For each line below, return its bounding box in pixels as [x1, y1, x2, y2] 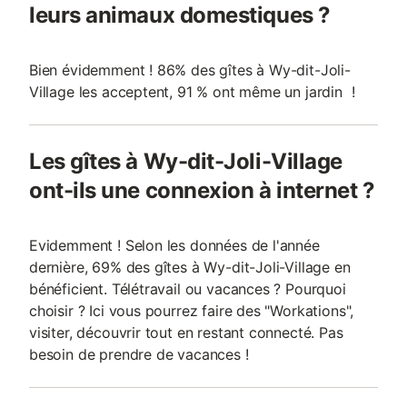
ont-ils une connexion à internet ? [29, 177, 375, 203]
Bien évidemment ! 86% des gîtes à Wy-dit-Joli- [29, 61, 351, 79]
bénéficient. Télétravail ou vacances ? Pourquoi [29, 280, 346, 298]
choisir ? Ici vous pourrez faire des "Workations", [29, 302, 354, 320]
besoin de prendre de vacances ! [29, 345, 249, 363]
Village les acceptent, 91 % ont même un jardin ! [29, 83, 355, 101]
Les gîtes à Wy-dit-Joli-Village [29, 148, 342, 174]
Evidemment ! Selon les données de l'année [29, 236, 320, 254]
